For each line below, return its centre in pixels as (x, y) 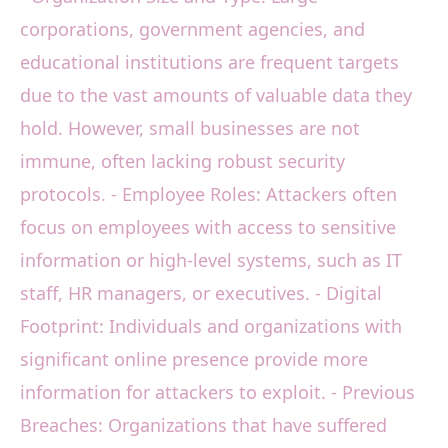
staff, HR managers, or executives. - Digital (201, 293)
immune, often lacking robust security (182, 161)
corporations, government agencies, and (192, 29)
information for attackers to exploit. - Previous (217, 392)
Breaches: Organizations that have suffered (203, 425)
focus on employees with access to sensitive (208, 227)
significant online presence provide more (194, 359)
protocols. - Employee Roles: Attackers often (208, 194)
